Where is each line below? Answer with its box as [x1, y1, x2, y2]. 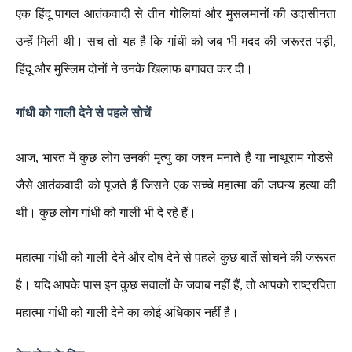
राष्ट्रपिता [292, 278, 336, 291]
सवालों [141, 278, 170, 291]
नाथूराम [269, 151, 303, 164]
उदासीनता [291, 7, 337, 20]
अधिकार [164, 306, 201, 319]
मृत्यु [153, 151, 171, 164]
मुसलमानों [225, 7, 269, 20]
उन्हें [16, 35, 33, 48]
